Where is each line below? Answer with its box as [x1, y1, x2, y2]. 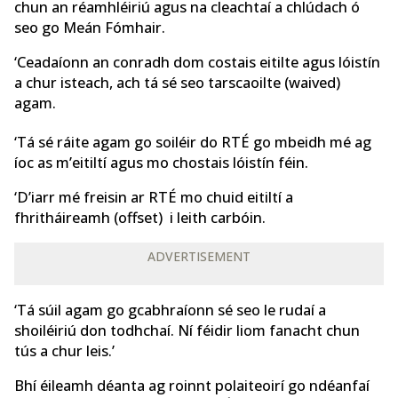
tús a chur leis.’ [14, 340, 115, 361]
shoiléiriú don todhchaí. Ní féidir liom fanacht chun [14, 320, 360, 340]
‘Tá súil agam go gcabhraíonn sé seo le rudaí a [14, 299, 326, 320]
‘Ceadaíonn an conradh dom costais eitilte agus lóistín [14, 52, 380, 72]
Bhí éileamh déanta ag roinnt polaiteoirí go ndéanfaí [14, 376, 370, 396]
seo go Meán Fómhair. [14, 17, 165, 37]
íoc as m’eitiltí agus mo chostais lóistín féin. [14, 152, 308, 172]
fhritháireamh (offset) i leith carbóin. [14, 208, 266, 228]
